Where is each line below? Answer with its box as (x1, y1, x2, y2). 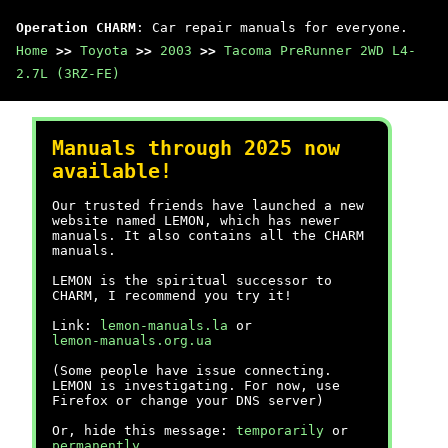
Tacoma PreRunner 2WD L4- (224, 43, 416, 58)
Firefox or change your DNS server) (52, 393, 324, 408)
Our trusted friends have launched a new (52, 198, 364, 213)
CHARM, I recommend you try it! (52, 288, 292, 303)
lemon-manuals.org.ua (52, 333, 212, 348)
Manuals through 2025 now (52, 137, 340, 160)
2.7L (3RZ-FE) (16, 66, 120, 81)
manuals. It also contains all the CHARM (52, 228, 364, 243)
